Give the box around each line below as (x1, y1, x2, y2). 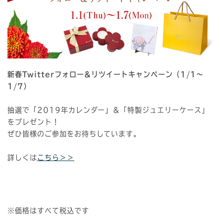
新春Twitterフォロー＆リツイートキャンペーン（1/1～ (7, 70, 204, 78)
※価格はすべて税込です (7, 207, 89, 214)
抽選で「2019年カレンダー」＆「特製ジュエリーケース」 (7, 106, 209, 113)
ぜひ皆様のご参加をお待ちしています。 (7, 130, 141, 137)
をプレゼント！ (7, 118, 59, 125)
